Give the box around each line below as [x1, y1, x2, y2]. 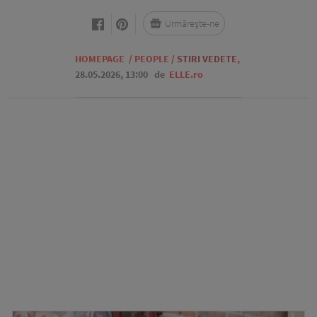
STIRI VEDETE [177, 52, 237, 65]
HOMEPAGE [75, 52, 125, 65]
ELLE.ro [169, 68, 203, 81]
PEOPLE [134, 52, 169, 65]
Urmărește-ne [165, 17, 219, 30]
